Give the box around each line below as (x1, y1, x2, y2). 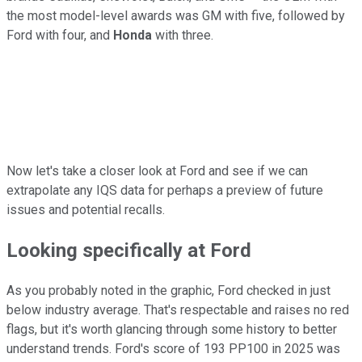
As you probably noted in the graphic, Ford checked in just (6, 282, 330, 298)
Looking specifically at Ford (6, 238, 251, 262)
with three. (152, 27, 213, 43)
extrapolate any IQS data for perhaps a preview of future (6, 182, 323, 198)
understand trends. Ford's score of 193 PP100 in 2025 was (6, 340, 340, 356)
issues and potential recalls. (6, 201, 165, 217)
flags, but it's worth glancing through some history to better (6, 321, 337, 337)
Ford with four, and (6, 27, 113, 43)
